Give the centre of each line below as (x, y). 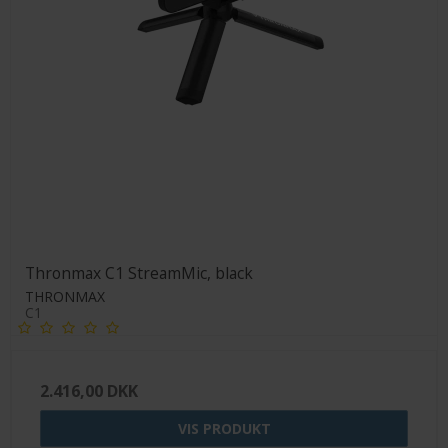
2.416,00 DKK (89, 390)
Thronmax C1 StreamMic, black (139, 273)
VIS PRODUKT (224, 428)
